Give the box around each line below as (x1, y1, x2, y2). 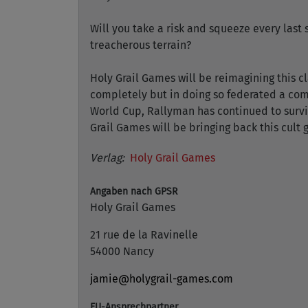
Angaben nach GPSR (90, 186, 177, 197)
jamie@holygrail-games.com (90, 272, 233, 285)
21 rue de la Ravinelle (90, 228, 198, 241)
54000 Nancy (90, 245, 154, 258)
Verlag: (90, 151, 124, 164)
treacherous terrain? (90, 38, 191, 52)
